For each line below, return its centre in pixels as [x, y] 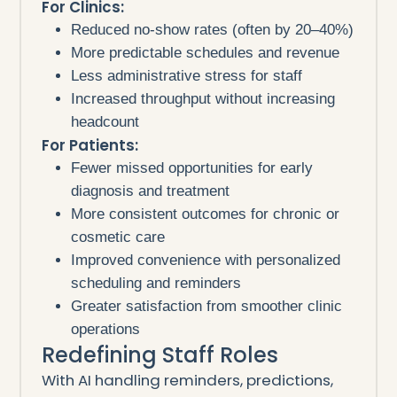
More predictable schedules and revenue [206, 52]
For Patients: [90, 145]
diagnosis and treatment [151, 191]
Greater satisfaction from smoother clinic [207, 306]
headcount [105, 121]
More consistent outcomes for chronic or [206, 214]
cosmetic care [118, 237]
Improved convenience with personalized [206, 260]
